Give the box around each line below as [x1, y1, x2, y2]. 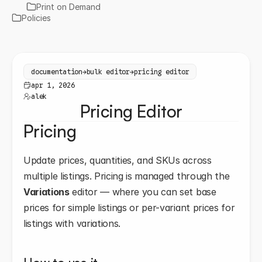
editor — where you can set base [69, 186, 216, 198]
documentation [31, 67, 82, 76]
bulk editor [86, 67, 130, 76]
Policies [22, 13, 51, 23]
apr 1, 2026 [31, 81, 75, 89]
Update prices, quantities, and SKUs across [23, 154, 212, 166]
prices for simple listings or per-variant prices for [23, 202, 235, 213]
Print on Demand [36, 2, 101, 12]
